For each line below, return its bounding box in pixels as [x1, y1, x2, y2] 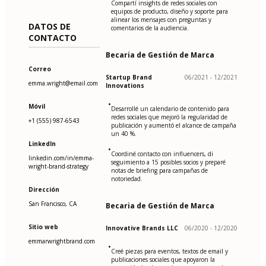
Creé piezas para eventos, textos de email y [110, 247, 228, 256]
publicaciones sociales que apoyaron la [110, 255, 215, 264]
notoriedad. [110, 175, 142, 183]
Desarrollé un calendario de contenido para [110, 104, 229, 113]
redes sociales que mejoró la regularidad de [110, 113, 227, 122]
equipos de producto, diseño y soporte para [110, 7, 228, 16]
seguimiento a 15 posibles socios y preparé [110, 158, 226, 167]
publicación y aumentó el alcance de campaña [110, 121, 236, 130]
